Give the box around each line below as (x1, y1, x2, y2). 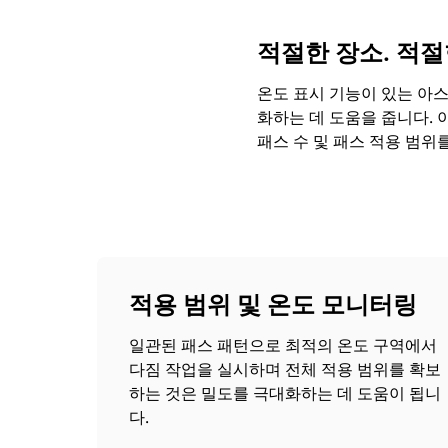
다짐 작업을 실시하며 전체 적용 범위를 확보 (129, 358, 441, 380)
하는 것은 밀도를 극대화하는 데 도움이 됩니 (129, 382, 441, 404)
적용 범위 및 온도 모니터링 (129, 291, 417, 319)
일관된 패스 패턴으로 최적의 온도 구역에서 (129, 334, 437, 356)
